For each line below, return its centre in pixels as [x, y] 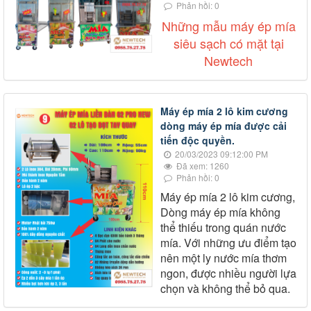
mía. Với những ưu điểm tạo [228, 243]
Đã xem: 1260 [202, 166]
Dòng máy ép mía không [220, 212]
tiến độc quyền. [197, 141]
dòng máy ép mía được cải [224, 126]
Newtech [228, 61]
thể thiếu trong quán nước [223, 228]
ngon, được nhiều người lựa [228, 274]
